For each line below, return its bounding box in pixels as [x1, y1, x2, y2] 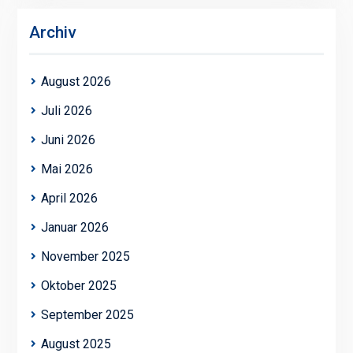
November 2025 [40, 248, 130, 264]
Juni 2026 [40, 132, 95, 147]
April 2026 [40, 190, 98, 206]
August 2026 [40, 73, 111, 89]
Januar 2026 [40, 219, 109, 235]
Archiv [28, 22, 76, 42]
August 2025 [40, 336, 111, 351]
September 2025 [40, 307, 134, 322]
